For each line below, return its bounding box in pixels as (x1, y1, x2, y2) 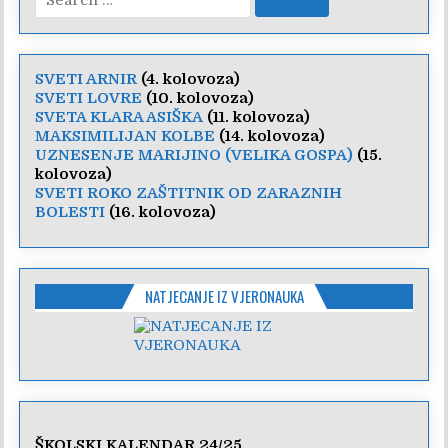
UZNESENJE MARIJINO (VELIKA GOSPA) (35, 145, 354, 164)
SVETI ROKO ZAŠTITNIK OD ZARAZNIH (35, 183, 343, 202)
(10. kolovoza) (142, 88, 255, 107)
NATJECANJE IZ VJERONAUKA (144, 285, 304, 307)
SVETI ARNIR (35, 69, 138, 88)
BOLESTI (35, 202, 106, 221)
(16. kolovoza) (105, 202, 217, 221)
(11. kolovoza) (203, 107, 311, 126)
